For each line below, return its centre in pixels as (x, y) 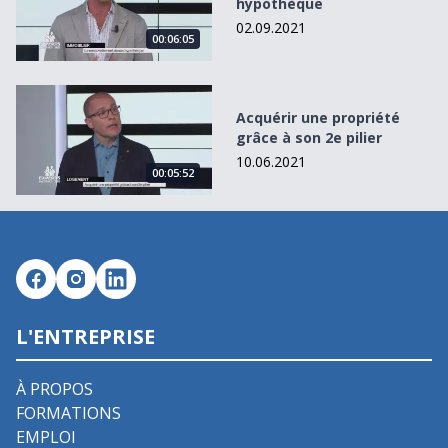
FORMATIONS (68, 412)
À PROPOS (54, 388)
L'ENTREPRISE (85, 336)
